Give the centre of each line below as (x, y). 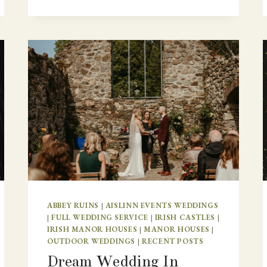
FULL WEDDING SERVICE (100, 218)
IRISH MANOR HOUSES (92, 229)
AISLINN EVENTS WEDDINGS (162, 206)
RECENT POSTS (173, 241)
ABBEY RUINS (73, 206)
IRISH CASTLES (185, 218)
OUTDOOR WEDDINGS (91, 241)
